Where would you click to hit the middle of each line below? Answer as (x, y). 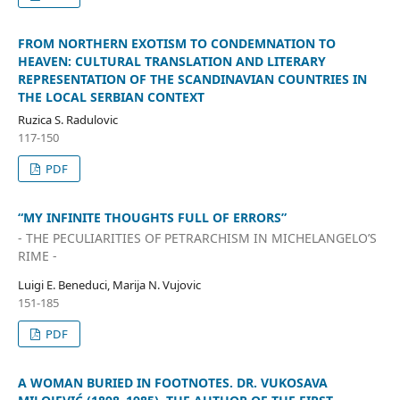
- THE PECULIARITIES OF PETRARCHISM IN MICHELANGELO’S (197, 238)
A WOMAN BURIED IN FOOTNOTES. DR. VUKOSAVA (172, 383)
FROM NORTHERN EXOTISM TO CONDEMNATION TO (176, 43)
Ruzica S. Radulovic (67, 119)
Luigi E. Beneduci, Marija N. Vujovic (109, 285)
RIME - (37, 256)
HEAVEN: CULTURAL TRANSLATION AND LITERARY (171, 61)
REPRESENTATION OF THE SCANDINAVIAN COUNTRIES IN (192, 79)
